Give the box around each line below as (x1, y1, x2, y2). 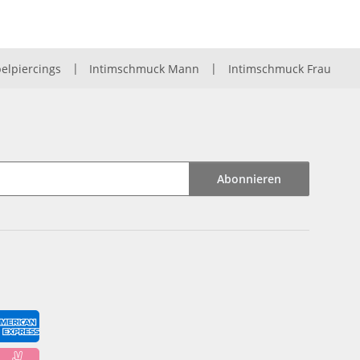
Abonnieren (217, 170, 281, 186)
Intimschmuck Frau (227, 60, 331, 76)
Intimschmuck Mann (89, 60, 200, 76)
